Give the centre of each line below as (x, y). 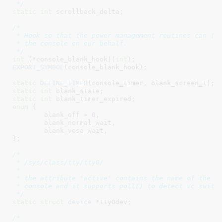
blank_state (76, 91)
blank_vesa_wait (74, 130)
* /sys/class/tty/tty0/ (58, 162)
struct (52, 202)
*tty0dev (109, 202)
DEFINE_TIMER (64, 83)
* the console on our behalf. (70, 43)
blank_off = (68, 114)
